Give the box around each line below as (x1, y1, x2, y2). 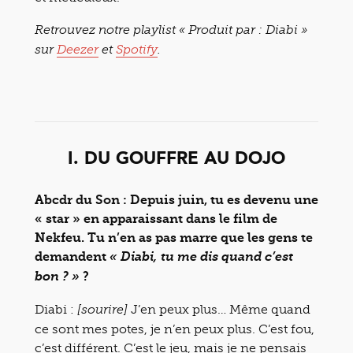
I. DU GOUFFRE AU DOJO (68, 150, 285, 168)
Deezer (57, 43, 98, 57)
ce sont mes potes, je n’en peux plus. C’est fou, (35, 321, 314, 336)
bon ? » (35, 270, 80, 284)
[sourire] (77, 303, 131, 317)
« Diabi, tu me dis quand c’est (110, 251, 293, 264)
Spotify (116, 43, 158, 57)
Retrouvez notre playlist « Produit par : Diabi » (35, 24, 307, 37)
